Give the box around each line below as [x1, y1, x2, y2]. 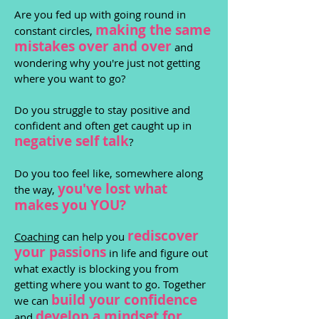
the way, [14, 182, 58, 197]
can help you [59, 229, 127, 244]
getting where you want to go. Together [14, 277, 206, 291]
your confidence [89, 291, 197, 309]
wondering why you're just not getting [14, 56, 200, 70]
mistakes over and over [14, 37, 172, 56]
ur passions [31, 243, 106, 261]
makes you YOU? [14, 196, 126, 214]
